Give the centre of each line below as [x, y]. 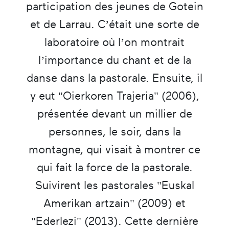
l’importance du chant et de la [114, 60]
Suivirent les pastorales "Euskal [114, 185]
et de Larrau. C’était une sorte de [114, 24]
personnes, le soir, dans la [114, 131]
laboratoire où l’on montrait [114, 42]
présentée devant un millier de [114, 113]
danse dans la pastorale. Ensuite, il [114, 78]
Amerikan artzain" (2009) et [114, 203]
